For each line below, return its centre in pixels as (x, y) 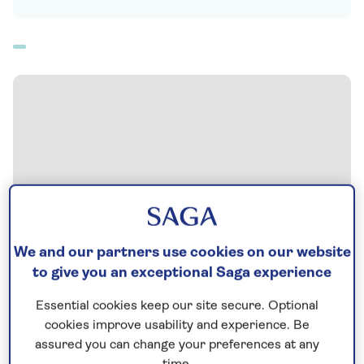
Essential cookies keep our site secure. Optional (177, 307)
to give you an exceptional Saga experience (182, 274)
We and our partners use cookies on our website (182, 253)
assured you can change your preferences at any (177, 346)
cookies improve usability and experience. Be (177, 326)
